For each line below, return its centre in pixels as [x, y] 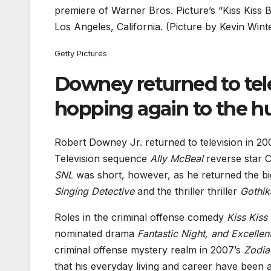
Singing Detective [94, 191]
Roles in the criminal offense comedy [141, 217]
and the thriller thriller [187, 191]
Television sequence [102, 159]
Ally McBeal [177, 159]
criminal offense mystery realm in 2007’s [149, 250]
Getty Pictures [81, 53]
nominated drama [96, 234]
